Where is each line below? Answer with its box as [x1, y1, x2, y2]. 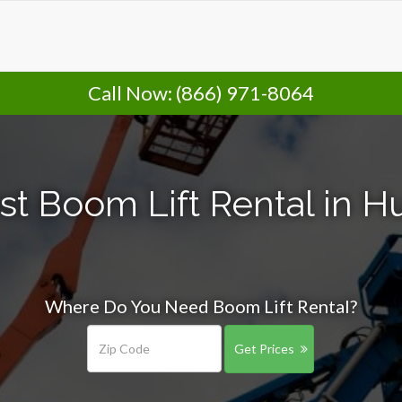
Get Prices [233, 341, 294, 356]
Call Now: [88, 81, 176, 105]
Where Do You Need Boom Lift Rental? [45, 295, 357, 317]
